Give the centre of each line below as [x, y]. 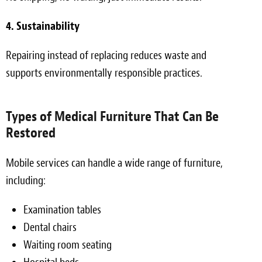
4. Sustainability [43, 26]
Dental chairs [50, 227]
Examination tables [62, 209]
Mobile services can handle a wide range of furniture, [114, 163]
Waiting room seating [68, 244]
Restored [31, 132]
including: [26, 180]
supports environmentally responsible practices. [104, 73]
